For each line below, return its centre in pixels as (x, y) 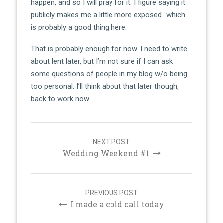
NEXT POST (111, 142)
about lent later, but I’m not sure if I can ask (102, 61)
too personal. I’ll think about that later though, (105, 86)
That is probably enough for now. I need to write (109, 49)
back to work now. (60, 99)
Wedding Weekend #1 (106, 153)
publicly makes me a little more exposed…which (108, 15)
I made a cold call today (117, 204)
